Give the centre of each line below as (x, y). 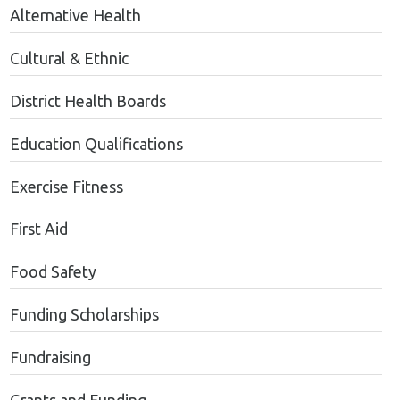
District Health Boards (87, 101)
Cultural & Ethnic (69, 59)
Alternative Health (75, 16)
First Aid (38, 229)
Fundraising (50, 357)
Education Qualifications (96, 144)
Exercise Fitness (66, 187)
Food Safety (53, 272)
